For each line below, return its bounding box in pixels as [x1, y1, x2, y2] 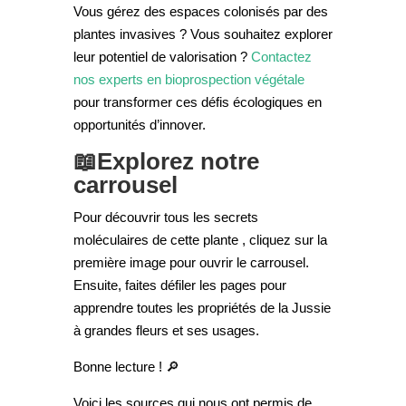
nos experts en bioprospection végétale [72, 72, 304, 87]
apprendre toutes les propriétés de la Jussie [72, 300, 331, 315]
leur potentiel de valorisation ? [72, 49, 251, 64]
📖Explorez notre [72, 148, 259, 175]
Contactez [250, 49, 312, 64]
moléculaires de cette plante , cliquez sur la [72, 232, 327, 247]
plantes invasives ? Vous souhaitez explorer [72, 26, 333, 42]
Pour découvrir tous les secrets [72, 209, 258, 225]
